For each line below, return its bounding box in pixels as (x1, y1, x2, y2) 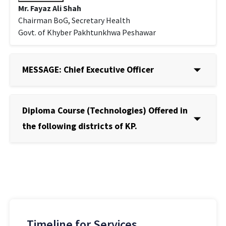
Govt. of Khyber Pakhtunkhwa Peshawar (18, 27, 156, 37)
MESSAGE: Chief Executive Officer (22, 64, 154, 75)
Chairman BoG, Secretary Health (18, 15, 131, 25)
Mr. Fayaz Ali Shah (18, 3, 82, 13)
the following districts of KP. (22, 120, 138, 132)
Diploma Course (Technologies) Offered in (22, 104, 188, 116)
